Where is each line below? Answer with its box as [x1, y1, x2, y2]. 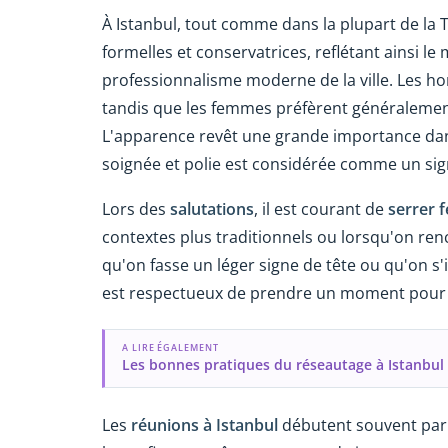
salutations [170, 197, 254, 220]
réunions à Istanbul [131, 413, 278, 436]
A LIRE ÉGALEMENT [121, 340, 219, 354]
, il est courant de [254, 197, 388, 220]
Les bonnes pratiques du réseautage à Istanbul [121, 354, 444, 374]
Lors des [102, 197, 170, 220]
